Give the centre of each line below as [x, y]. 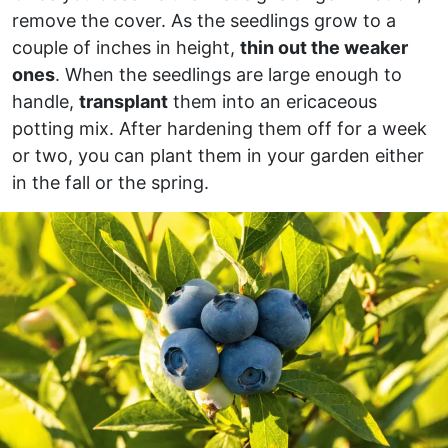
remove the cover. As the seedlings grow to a [204, 20]
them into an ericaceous [272, 101]
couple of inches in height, [126, 47]
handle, [45, 101]
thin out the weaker [324, 47]
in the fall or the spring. [110, 182]
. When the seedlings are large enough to [228, 74]
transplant [123, 101]
